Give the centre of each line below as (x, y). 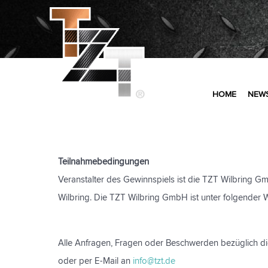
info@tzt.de (154, 261)
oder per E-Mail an (95, 261)
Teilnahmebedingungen (103, 162)
